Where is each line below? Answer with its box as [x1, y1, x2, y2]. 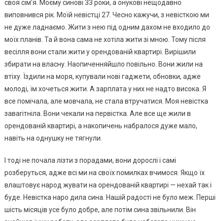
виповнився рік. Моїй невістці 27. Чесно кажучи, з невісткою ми [4, 11, 209, 19]
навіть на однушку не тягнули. [4, 134, 102, 142]
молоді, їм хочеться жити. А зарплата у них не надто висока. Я [4, 85, 206, 93]
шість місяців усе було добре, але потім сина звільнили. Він [4, 206, 196, 214]
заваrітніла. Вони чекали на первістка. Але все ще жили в [4, 110, 191, 117]
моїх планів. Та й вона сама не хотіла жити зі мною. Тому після [4, 36, 206, 43]
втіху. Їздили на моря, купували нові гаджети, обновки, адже [4, 73, 201, 80]
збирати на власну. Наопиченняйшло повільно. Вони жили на [4, 60, 203, 68]
